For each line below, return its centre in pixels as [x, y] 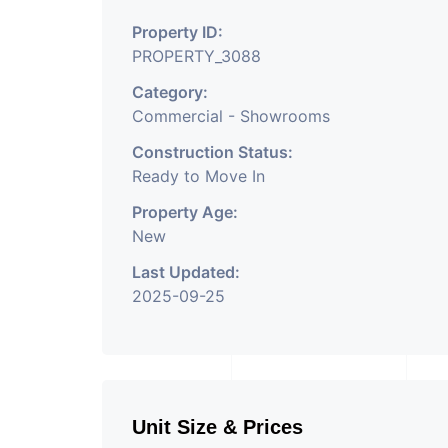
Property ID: [177, 32]
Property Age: [185, 212]
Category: [170, 92]
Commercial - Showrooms [231, 116]
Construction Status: [212, 152]
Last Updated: [186, 272]
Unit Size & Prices [217, 427]
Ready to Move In [198, 176]
